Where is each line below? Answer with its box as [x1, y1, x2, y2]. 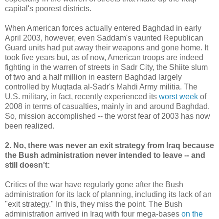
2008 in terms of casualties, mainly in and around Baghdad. [5, 102, 210, 110]
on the [181, 209, 203, 218]
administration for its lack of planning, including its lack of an [5, 190, 212, 198]
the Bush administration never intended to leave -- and [5, 151, 205, 159]
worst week [159, 92, 198, 101]
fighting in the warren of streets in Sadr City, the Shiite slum [5, 63, 208, 71]
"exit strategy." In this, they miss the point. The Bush [5, 199, 182, 208]
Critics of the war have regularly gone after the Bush [5, 180, 183, 189]
